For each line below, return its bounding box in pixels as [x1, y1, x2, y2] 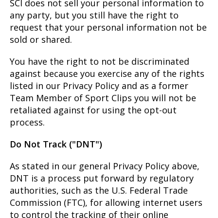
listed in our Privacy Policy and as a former [10, 80, 188, 92]
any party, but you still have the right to [10, 9, 179, 21]
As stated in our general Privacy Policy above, [10, 160, 200, 172]
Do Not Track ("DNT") [10, 138, 102, 150]
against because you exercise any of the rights [10, 68, 204, 80]
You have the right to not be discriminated [10, 55, 189, 68]
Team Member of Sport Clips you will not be [10, 92, 196, 104]
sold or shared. [10, 34, 72, 46]
